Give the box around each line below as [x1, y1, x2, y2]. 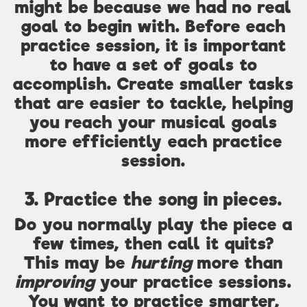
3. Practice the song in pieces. [25, 188, 282, 210]
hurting [131, 251, 192, 273]
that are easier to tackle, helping [14, 92, 293, 114]
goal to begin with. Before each [21, 15, 286, 37]
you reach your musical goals [29, 111, 278, 133]
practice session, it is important [21, 34, 286, 56]
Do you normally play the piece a [14, 213, 293, 235]
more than [192, 251, 283, 273]
